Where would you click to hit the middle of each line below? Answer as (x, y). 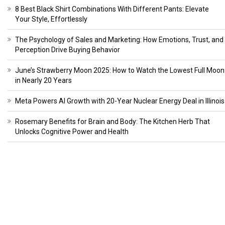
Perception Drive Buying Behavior (68, 49)
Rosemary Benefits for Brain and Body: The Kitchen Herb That (113, 121)
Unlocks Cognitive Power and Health (72, 131)
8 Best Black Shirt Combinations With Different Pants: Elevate (112, 9)
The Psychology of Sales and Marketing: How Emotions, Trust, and (119, 39)
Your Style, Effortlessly (51, 19)
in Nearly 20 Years (43, 80)
